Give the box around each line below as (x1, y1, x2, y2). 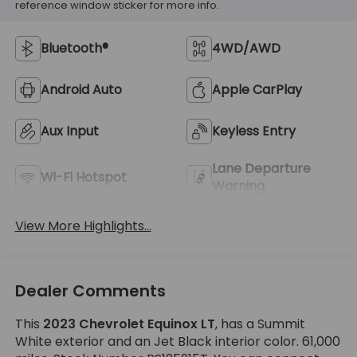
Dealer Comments (14, 280, 166, 303)
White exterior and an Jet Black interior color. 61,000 (14, 332, 340, 351)
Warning (212, 176, 265, 195)
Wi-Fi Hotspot (40, 167, 127, 186)
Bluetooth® (40, 38, 108, 57)
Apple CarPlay (212, 80, 302, 99)
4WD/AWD (212, 38, 280, 57)
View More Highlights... (14, 216, 151, 235)
